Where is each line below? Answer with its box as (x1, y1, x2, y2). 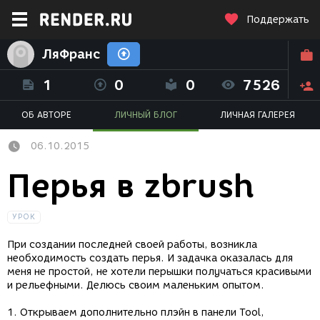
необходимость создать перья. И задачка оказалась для (7, 252, 293, 265)
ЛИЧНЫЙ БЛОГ (114, 109, 177, 120)
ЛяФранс (41, 46, 100, 62)
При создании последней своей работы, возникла (7, 239, 257, 251)
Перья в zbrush (7, 166, 254, 206)
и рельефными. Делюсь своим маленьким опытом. (7, 279, 267, 292)
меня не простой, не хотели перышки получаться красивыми (7, 266, 311, 279)
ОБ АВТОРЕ (21, 109, 71, 120)
